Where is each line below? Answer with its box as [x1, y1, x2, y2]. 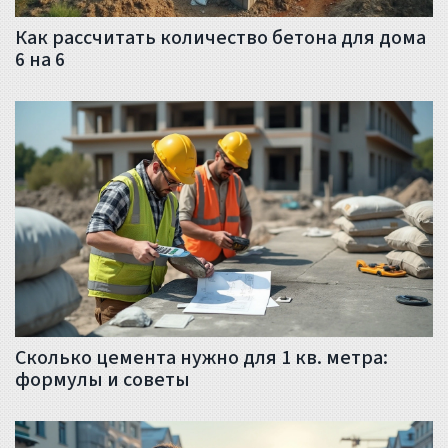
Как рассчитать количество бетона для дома [15, 24, 426, 53]
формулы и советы [15, 365, 190, 394]
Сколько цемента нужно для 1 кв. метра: [15, 343, 388, 372]
